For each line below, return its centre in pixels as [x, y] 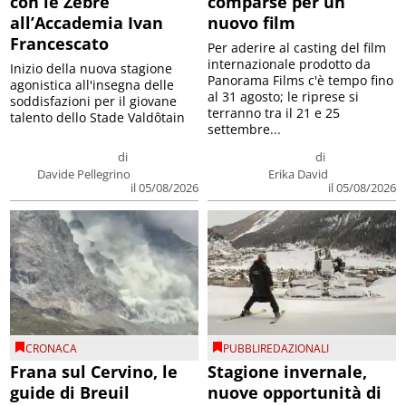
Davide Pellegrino [84, 174]
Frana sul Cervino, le [94, 372]
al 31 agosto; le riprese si [283, 96]
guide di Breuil [70, 393]
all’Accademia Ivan [87, 22]
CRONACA [52, 349]
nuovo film [251, 22]
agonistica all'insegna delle [92, 84]
